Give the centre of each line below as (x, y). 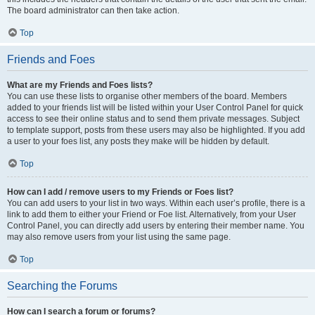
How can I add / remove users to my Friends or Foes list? (120, 192)
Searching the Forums (62, 286)
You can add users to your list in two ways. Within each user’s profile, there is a (156, 203)
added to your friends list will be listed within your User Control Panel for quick (155, 108)
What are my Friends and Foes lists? (80, 85)
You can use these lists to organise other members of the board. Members (147, 96)
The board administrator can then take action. (93, 11)
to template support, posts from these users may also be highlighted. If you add (156, 130)
